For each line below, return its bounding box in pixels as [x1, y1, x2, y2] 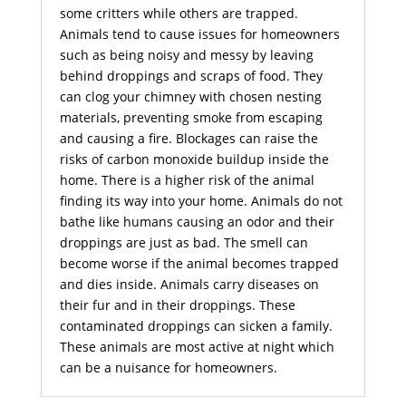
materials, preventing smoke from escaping [59, 108, 323, 126]
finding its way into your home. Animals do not [59, 191, 343, 209]
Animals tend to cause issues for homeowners [59, 24, 340, 43]
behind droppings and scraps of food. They [59, 66, 323, 84]
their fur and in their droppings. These [59, 295, 295, 314]
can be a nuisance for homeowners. [59, 358, 277, 376]
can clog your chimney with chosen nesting [59, 87, 322, 105]
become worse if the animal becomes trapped [59, 254, 339, 272]
